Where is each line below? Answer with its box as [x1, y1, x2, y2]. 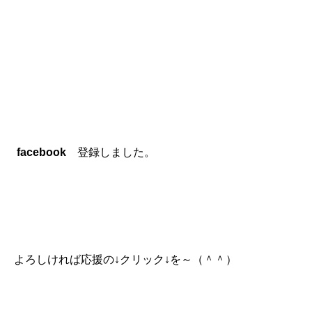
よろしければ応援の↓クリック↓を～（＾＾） [14, 253, 237, 265]
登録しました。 [66, 146, 155, 159]
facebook [17, 146, 66, 159]
